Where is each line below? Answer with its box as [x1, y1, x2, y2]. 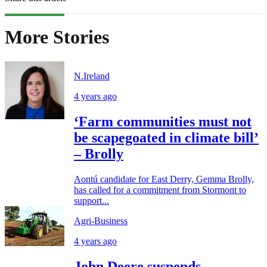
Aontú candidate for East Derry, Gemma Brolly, [74, 173, 254, 184]
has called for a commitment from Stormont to [74, 184, 246, 195]
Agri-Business [74, 215, 128, 226]
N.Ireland [74, 70, 110, 81]
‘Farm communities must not [74, 113, 252, 129]
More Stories [5, 26, 109, 48]
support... [74, 195, 109, 206]
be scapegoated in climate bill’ [74, 129, 259, 145]
